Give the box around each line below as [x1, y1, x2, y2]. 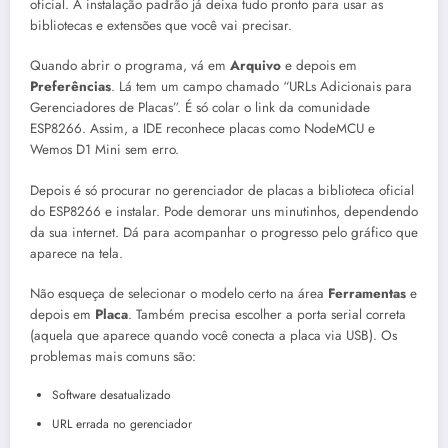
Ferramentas [328, 283, 406, 303]
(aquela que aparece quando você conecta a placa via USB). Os [30, 325, 397, 345]
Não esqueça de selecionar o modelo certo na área [30, 283, 328, 303]
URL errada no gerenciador [52, 414, 192, 433]
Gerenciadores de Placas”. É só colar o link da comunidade [30, 98, 370, 118]
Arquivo [230, 56, 281, 76]
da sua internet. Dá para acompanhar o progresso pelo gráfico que [30, 222, 418, 242]
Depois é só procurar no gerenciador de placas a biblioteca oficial [30, 180, 414, 200]
